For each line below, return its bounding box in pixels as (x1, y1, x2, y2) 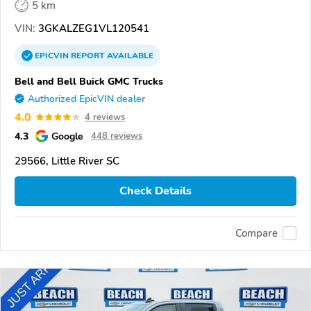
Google (51, 128, 83, 143)
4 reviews (85, 110, 125, 124)
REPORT (71, 49, 105, 61)
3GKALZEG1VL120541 (35, 21, 149, 35)
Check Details (119, 183, 192, 199)
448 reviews (91, 129, 142, 142)
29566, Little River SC (15, 153, 119, 168)
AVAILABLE (105, 49, 153, 61)
